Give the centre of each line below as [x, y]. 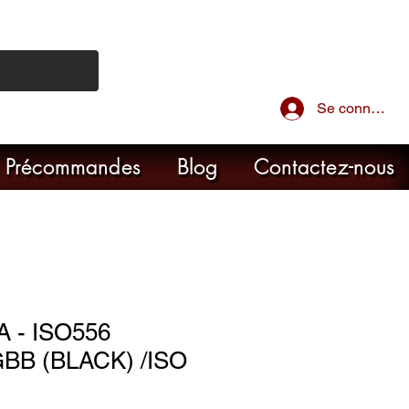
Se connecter [360, 108]
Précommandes [73, 167]
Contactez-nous [324, 167]
